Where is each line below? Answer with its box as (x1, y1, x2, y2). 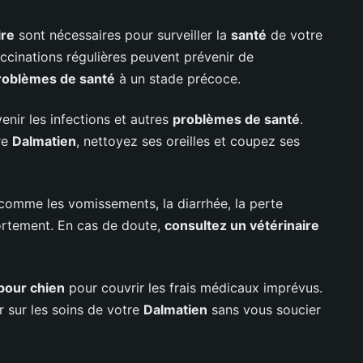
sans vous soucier (207, 301, 321, 318)
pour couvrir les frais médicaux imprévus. (65, 279, 322, 296)
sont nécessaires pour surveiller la (15, 26, 231, 43)
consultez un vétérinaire (164, 216, 319, 233)
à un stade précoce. (115, 70, 241, 87)
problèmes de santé (173, 110, 300, 127)
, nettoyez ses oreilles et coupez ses (76, 132, 300, 149)
